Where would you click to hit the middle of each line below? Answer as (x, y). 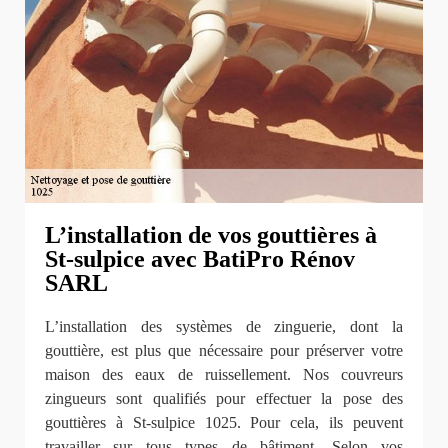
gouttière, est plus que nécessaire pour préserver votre (224, 350)
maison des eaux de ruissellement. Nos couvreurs (224, 374)
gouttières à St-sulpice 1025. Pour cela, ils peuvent (224, 422)
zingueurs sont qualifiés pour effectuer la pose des (224, 398)
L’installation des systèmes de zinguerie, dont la (224, 326)
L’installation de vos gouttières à (211, 234)
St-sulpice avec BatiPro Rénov (200, 258)
